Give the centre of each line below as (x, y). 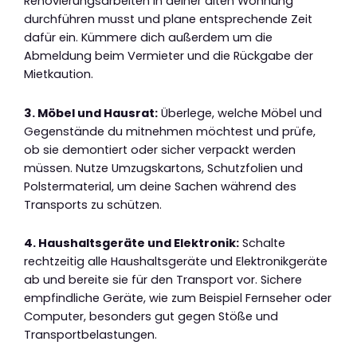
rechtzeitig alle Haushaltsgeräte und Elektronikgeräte (176, 262)
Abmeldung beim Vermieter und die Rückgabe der (169, 56)
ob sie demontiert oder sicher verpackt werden (160, 149)
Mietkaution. (59, 75)
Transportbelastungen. (90, 335)
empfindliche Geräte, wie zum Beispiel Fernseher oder (178, 298)
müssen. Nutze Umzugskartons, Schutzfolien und (163, 168)
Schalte (262, 243)
